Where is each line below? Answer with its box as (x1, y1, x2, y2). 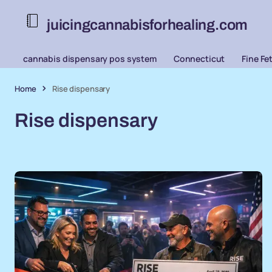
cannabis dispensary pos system (23, 53, 157, 64)
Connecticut (173, 53, 225, 64)
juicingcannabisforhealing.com (47, 16, 248, 33)
